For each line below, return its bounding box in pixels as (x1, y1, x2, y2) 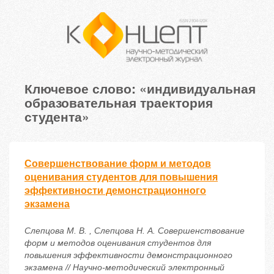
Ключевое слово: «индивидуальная (24, 79, 256, 98)
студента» (24, 107, 89, 126)
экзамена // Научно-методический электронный (24, 262, 224, 273)
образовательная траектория (24, 93, 213, 112)
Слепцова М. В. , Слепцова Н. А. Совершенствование (24, 226, 245, 236)
